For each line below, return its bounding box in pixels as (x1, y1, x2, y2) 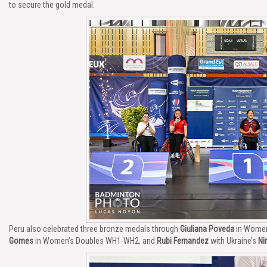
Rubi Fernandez (157, 236, 209, 246)
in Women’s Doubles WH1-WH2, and (33, 236, 157, 246)
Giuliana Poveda (180, 224, 234, 234)
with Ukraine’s (209, 236, 258, 246)
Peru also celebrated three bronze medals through (9, 224, 180, 234)
